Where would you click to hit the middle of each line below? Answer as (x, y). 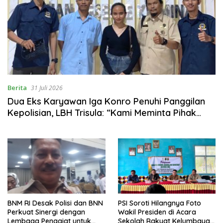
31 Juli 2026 (47, 88)
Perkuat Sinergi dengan (46, 212)
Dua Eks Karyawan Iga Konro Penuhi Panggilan (106, 102)
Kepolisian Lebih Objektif (60, 124)
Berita (17, 88)
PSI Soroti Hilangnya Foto (159, 203)
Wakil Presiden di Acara (157, 212)
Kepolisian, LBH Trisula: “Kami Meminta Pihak (102, 113)
